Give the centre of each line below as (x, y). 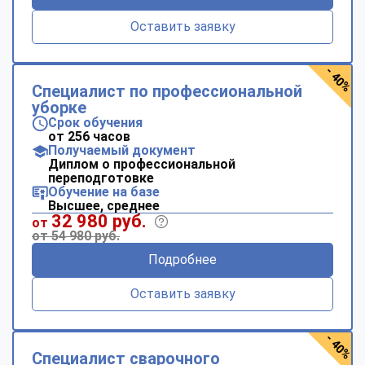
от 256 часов (89, 136)
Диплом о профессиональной (142, 164)
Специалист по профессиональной (167, 91)
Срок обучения (95, 122)
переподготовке (101, 178)
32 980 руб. (99, 221)
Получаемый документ (122, 150)
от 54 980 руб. (76, 235)
